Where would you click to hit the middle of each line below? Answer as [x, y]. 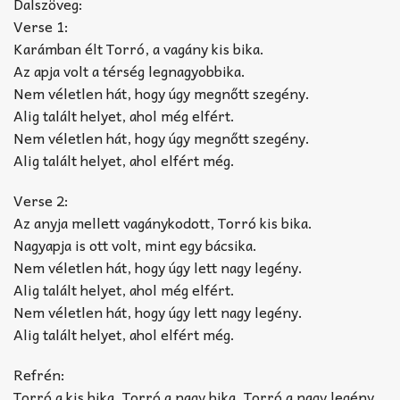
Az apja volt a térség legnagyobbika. [129, 70]
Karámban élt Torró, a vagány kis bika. [139, 48]
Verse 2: [41, 200]
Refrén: [39, 374]
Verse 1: [41, 25]
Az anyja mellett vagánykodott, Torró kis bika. [163, 222]
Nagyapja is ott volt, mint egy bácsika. [135, 244]
